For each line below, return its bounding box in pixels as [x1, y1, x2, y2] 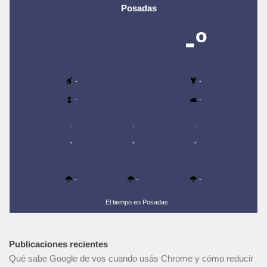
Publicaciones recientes [9, 238, 108, 249]
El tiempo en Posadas [105, 198, 169, 206]
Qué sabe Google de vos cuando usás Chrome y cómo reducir [9, 253, 253, 263]
